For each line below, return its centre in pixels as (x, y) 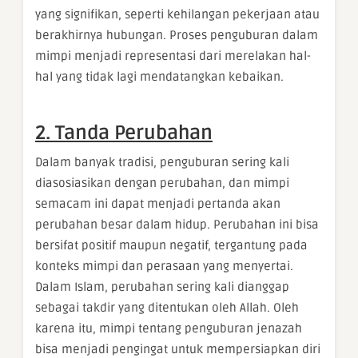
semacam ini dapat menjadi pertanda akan (158, 204)
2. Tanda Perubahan (124, 133)
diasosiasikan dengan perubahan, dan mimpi (162, 183)
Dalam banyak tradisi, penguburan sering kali (162, 163)
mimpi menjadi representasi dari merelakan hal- (173, 56)
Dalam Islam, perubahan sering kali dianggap (162, 287)
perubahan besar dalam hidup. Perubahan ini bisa (177, 225)
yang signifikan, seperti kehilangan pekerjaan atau (177, 15)
